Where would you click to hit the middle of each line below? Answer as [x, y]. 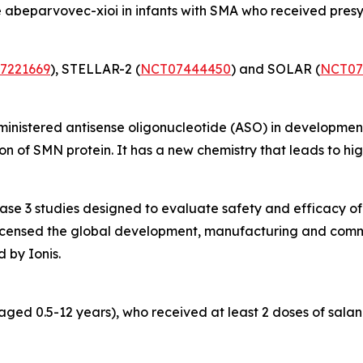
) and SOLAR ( [275, 69]
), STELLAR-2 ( [95, 69]
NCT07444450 [186, 69]
